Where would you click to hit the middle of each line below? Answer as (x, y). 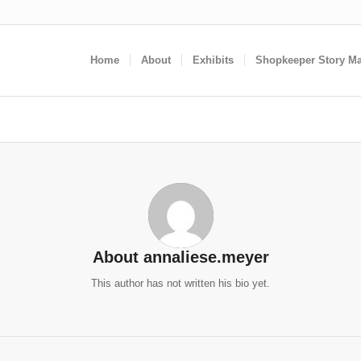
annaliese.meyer (206, 257)
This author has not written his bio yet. (180, 284)
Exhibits (213, 60)
